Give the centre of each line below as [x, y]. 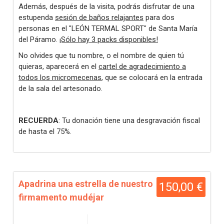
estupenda [37, 17]
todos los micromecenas [60, 77]
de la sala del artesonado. [60, 88]
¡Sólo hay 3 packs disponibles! [109, 39]
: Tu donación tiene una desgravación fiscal [129, 120]
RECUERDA [38, 120]
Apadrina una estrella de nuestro [86, 184]
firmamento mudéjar [61, 197]
